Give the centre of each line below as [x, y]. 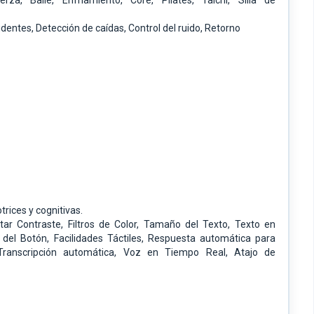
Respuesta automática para [212, 239]
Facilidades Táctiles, [101, 239]
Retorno [223, 28]
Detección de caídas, [82, 28]
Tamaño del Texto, [189, 225]
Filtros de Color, [105, 225]
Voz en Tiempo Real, [178, 253]
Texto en [255, 225]
